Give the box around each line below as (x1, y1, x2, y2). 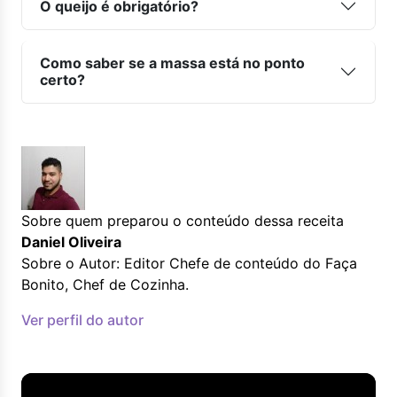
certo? (40, 71, 85, 89)
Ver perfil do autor (21, 311, 144, 329)
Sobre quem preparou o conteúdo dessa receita (21, 212, 344, 230)
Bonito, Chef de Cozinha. (21, 276, 189, 293)
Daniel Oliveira (21, 233, 121, 251)
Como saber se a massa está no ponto (40, 54, 305, 72)
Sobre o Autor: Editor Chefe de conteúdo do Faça (21, 254, 357, 272)
